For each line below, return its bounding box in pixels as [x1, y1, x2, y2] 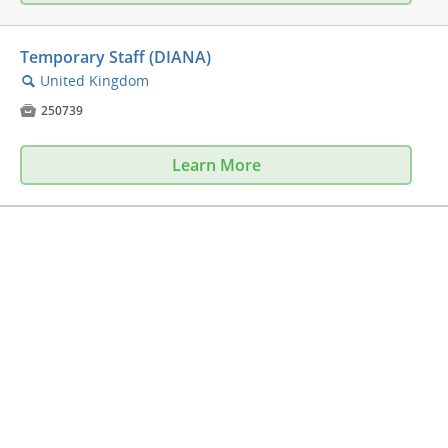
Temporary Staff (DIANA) [20, 46, 211, 69]
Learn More [171, 154, 261, 177]
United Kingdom [40, 71, 149, 91]
